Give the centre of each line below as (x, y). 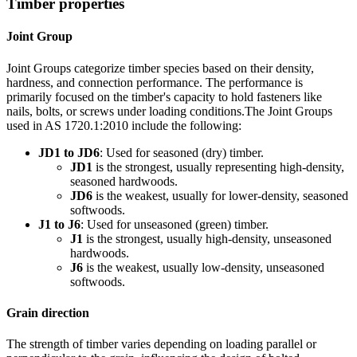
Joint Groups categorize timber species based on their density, (160, 68)
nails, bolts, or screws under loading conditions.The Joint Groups (169, 111)
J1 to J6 (59, 224)
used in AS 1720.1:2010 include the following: (124, 125)
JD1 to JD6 (69, 152)
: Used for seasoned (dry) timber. (182, 152)
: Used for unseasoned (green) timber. (175, 224)
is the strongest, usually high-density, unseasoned (207, 238)
